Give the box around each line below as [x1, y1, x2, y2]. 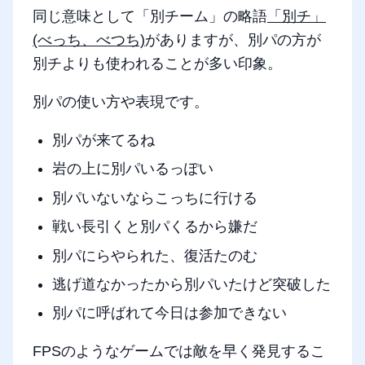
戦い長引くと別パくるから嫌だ [52, 218, 257, 235]
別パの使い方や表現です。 [33, 94, 209, 111]
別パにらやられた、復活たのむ [52, 247, 257, 264]
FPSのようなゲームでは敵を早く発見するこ [33, 343, 325, 360]
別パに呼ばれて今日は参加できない [52, 305, 287, 322]
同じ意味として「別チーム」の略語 [33, 8, 267, 25]
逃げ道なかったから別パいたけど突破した [52, 275, 331, 292]
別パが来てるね [52, 132, 155, 149]
